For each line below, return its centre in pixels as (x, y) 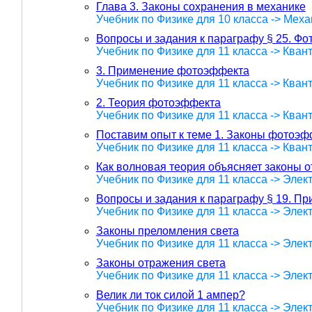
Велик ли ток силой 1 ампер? (170, 295)
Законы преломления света (167, 231)
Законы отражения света (161, 263)
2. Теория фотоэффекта (158, 102)
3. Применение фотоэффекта (172, 70)
